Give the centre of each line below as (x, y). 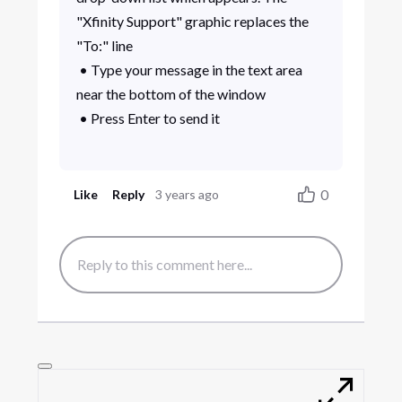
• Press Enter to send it (148, 118)
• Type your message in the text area (189, 69)
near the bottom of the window (170, 93)
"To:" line (104, 45)
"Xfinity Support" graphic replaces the (192, 21)
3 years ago (188, 194)
